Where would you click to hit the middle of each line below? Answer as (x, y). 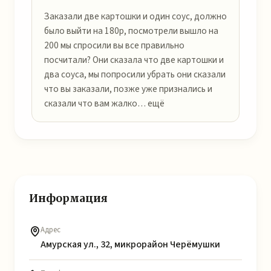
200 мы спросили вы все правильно (114, 45)
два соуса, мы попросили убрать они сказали (135, 74)
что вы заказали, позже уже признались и (128, 89)
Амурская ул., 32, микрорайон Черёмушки (130, 244)
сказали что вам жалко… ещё (104, 103)
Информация (68, 198)
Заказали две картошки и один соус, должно (135, 16)
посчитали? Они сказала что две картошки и (134, 60)
